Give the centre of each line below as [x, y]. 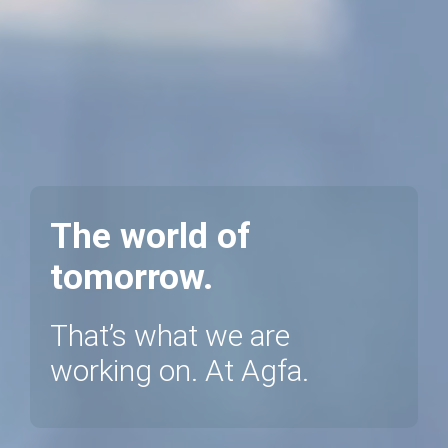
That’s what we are [170, 335]
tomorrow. [131, 276]
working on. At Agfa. [179, 370]
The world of [150, 235]
